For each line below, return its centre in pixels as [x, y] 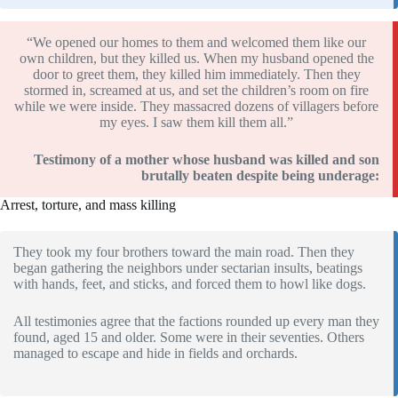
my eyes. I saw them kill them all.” [196, 123]
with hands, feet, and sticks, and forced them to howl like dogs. [190, 284]
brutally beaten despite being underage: [260, 176]
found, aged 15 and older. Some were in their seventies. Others [189, 338]
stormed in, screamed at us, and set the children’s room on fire [196, 91]
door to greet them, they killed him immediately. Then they [196, 75]
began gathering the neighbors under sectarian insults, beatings [188, 268]
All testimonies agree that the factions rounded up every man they [196, 322]
